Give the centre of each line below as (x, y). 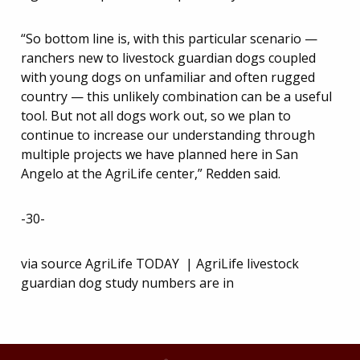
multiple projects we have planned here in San (160, 154)
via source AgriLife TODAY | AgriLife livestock (160, 264)
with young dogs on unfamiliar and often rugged (168, 77)
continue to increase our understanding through (168, 135)
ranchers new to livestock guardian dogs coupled (168, 58)
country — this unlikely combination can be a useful (176, 96)
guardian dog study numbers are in (127, 283)
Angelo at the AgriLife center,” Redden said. (151, 174)
